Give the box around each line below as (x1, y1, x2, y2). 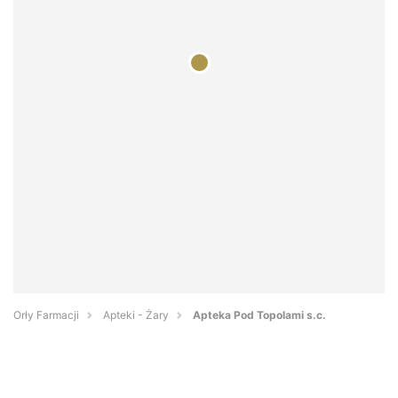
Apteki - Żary (103, 308, 169, 322)
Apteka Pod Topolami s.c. (193, 308, 326, 322)
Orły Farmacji (13, 308, 79, 322)
